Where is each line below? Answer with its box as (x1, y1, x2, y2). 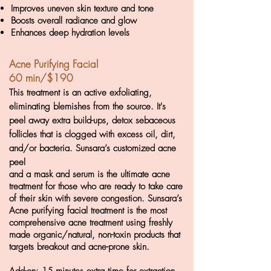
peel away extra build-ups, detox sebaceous (9, 114, 175, 126)
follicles (9, 128, 37, 140)
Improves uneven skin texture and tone (11, 2, 154, 15)
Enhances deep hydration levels (11, 27, 129, 39)
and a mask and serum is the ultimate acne (9, 168, 170, 180)
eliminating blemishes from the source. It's (9, 100, 166, 113)
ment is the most (106, 204, 167, 217)
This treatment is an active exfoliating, (9, 87, 152, 99)
